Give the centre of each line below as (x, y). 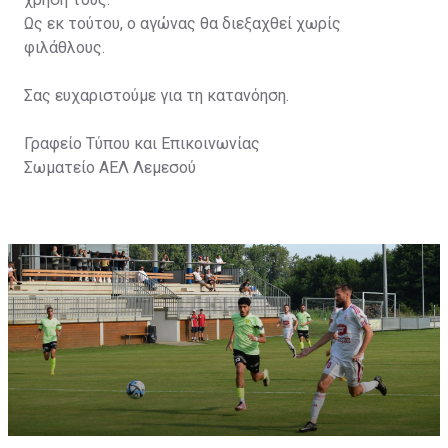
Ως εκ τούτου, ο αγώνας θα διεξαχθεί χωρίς (182, 24)
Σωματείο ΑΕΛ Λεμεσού (110, 168)
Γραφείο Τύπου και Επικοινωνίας (142, 144)
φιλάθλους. (64, 48)
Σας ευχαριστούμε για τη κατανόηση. (156, 96)
